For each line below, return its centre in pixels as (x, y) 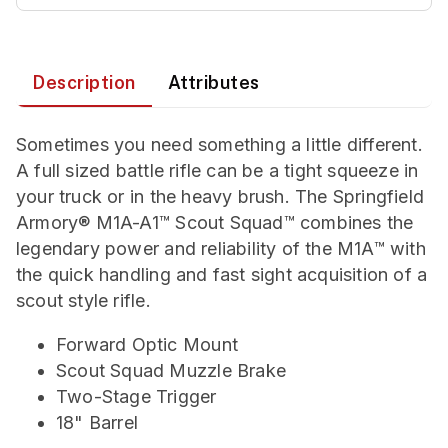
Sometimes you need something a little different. (219, 144)
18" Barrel (97, 422)
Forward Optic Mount (147, 344)
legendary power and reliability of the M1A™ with (221, 248)
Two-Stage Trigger (136, 396)
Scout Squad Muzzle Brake (171, 370)
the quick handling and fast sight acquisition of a (222, 274)
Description (84, 82)
